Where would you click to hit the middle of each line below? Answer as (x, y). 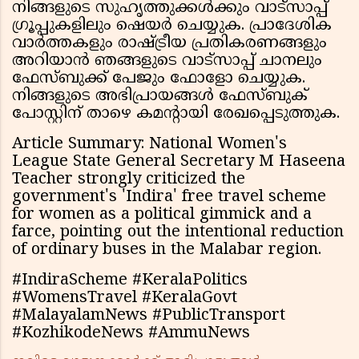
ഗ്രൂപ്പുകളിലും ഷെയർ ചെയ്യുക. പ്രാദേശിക (172, 26)
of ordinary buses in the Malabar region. (167, 251)
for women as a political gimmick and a (162, 216)
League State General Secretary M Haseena (179, 163)
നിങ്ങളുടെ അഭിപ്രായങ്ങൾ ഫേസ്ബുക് (160, 97)
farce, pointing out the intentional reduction (178, 233)
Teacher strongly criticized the (129, 180)
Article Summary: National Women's (149, 145)
